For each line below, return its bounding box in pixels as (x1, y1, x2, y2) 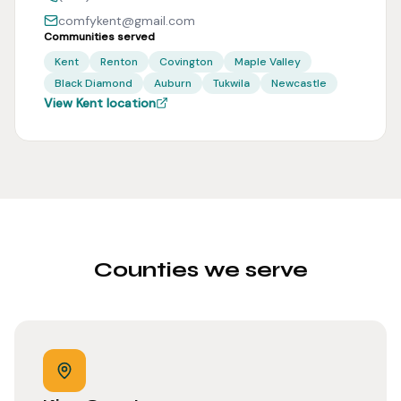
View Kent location (44, 95, 156, 111)
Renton (100, 55, 138, 69)
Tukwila (213, 76, 250, 90)
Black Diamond (55, 76, 132, 90)
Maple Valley (235, 55, 301, 69)
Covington (159, 55, 213, 69)
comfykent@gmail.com (58, 13, 195, 29)
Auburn (154, 76, 192, 90)
